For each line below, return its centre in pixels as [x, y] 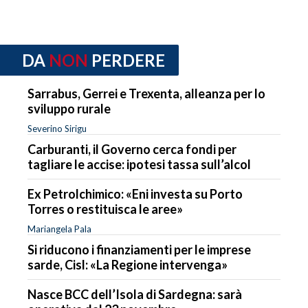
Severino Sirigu [57, 128]
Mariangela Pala [59, 229]
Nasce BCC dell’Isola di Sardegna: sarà [135, 294]
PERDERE [128, 60]
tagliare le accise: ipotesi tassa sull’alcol [139, 164]
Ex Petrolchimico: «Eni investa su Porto [135, 194]
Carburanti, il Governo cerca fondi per [132, 149]
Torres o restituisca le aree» [105, 209]
